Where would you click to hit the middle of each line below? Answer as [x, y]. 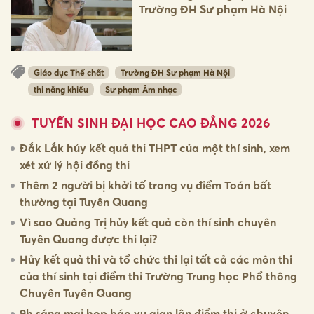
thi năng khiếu [61, 90]
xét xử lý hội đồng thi [75, 165]
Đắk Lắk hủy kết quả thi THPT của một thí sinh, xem [155, 148]
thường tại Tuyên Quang [84, 202]
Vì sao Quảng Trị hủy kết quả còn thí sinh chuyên [148, 223]
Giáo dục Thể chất [69, 72]
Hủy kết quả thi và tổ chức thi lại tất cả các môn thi [156, 260]
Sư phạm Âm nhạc [141, 90]
